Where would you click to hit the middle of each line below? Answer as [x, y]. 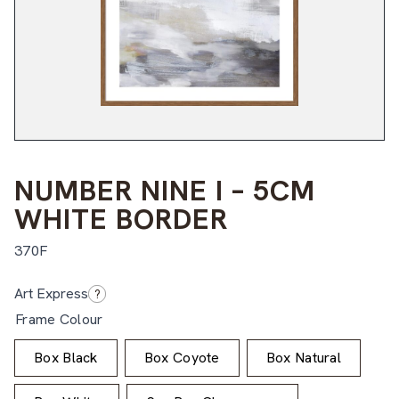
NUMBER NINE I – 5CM [165, 190]
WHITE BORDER [121, 219]
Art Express [51, 293]
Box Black [66, 357]
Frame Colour [59, 319]
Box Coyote [182, 357]
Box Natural [304, 357]
